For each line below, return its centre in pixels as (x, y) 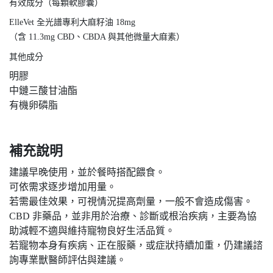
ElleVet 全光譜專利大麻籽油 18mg (72, 22)
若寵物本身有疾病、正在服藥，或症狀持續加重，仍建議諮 (136, 245)
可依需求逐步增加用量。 (63, 186)
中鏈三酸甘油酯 (43, 90)
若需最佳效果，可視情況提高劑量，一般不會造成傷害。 (131, 201)
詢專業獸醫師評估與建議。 (68, 260)
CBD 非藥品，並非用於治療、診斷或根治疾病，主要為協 (133, 216)
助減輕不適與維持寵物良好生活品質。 (92, 230)
